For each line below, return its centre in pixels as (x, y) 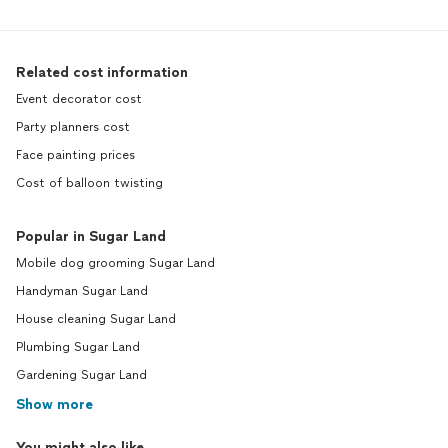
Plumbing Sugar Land (78, 347)
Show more (54, 405)
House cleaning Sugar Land (96, 319)
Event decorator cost (79, 99)
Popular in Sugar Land (91, 237)
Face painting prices (75, 155)
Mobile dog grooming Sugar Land (115, 263)
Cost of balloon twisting (89, 183)
